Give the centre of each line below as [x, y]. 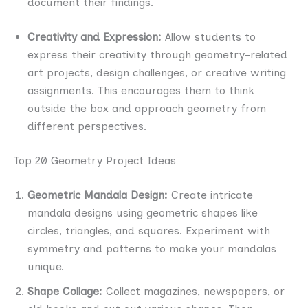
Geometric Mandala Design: [98, 195]
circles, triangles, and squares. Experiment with [149, 230]
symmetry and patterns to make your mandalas [152, 248]
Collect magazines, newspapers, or [194, 291]
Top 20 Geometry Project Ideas [95, 160]
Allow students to [209, 36]
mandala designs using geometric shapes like [143, 212]
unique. [46, 266]
